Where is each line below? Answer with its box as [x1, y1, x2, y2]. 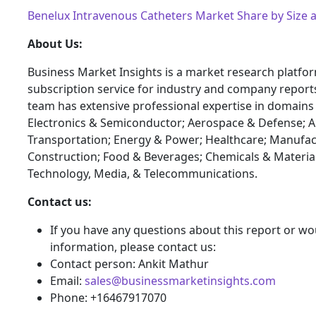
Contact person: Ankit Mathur [50, 255, 209, 272]
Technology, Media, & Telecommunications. [28, 165, 257, 181]
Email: [50, 272, 85, 288]
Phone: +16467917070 [50, 289, 166, 305]
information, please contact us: [50, 238, 216, 255]
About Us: [28, 35, 83, 51]
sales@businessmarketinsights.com [85, 272, 276, 288]
